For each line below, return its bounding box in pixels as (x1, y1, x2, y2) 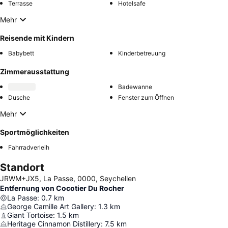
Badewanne (118, 83, 152, 91)
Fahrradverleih (8, 144, 49, 152)
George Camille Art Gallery (7, 202, 94, 211)
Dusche (8, 94, 30, 102)
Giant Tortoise (7, 211, 53, 220)
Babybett (8, 49, 34, 58)
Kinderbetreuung (118, 49, 165, 58)
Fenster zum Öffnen (118, 94, 174, 102)
